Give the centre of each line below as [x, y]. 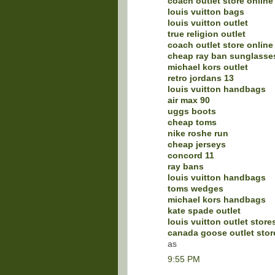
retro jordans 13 [201, 78]
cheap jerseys [197, 144]
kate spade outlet [204, 211]
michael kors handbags [217, 199]
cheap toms [192, 122]
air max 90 [189, 100]
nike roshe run [198, 133]
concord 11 [191, 155]
